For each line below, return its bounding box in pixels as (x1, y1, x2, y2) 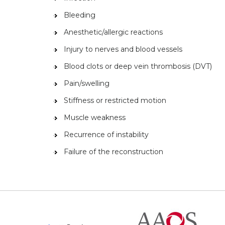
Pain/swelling (64, 79, 109, 88)
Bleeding (64, 11, 95, 20)
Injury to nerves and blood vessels (64, 45, 182, 54)
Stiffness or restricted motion (64, 96, 166, 105)
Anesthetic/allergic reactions (64, 28, 163, 37)
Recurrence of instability (64, 130, 149, 139)
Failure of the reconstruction (64, 147, 163, 156)
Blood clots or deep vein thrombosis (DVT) (64, 62, 212, 71)
